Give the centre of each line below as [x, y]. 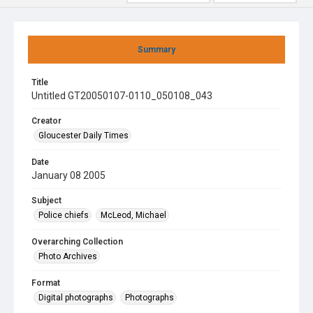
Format [46, 283]
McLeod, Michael [133, 215]
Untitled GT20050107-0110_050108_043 [122, 96]
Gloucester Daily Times [83, 136]
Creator [46, 121]
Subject [46, 201]
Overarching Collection [77, 242]
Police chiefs [64, 215]
